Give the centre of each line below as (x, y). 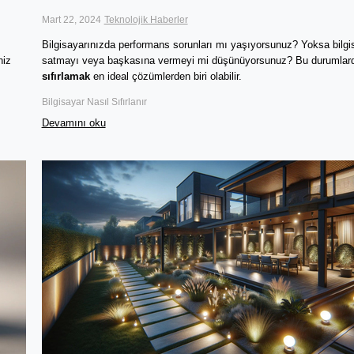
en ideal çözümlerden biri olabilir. (167, 77)
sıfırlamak (66, 77)
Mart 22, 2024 (71, 19)
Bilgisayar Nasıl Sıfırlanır (94, 102)
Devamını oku (73, 123)
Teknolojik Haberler (146, 19)
